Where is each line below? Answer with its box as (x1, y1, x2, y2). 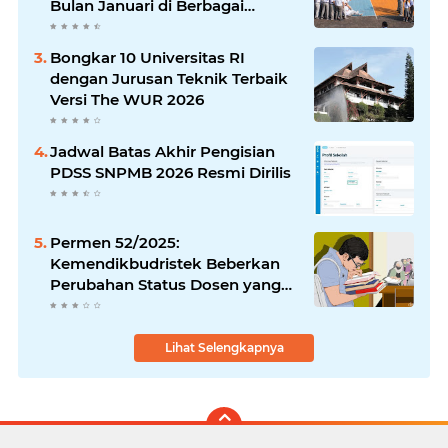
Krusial (50, 296, 102, 316)
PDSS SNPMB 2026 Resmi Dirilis (50, 163, 291, 183)
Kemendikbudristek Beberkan (50, 254, 280, 274)
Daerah (50, 17, 105, 37)
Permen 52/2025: (50, 233, 180, 253)
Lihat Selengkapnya (164, 340, 284, 356)
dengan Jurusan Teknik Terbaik (50, 69, 288, 89)
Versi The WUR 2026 (50, 90, 204, 110)
